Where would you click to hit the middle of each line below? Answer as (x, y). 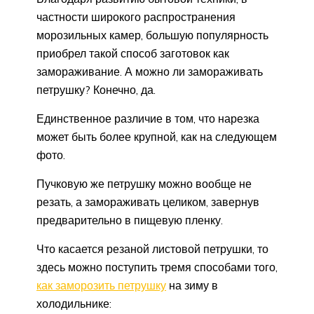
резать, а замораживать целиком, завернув (148, 202)
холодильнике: (74, 304)
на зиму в (192, 286)
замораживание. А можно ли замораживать (150, 72)
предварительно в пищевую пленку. (130, 220)
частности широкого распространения (136, 17)
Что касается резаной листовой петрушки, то (152, 249)
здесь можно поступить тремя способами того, (157, 267)
